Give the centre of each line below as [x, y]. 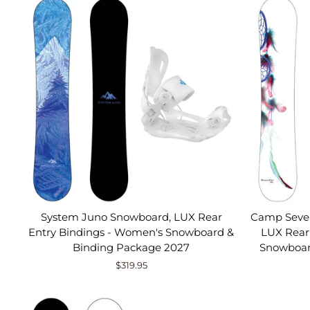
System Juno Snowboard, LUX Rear [131, 217]
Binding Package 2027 [131, 247]
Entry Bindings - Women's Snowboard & [131, 232]
